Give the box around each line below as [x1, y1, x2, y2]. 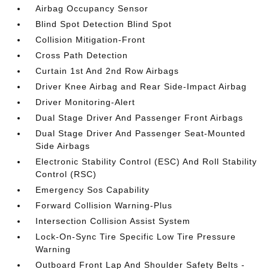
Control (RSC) [35, 169, 97, 179]
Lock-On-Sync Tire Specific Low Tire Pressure [35, 232, 237, 241]
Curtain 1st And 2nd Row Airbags [35, 66, 180, 76]
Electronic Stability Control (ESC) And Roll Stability [35, 157, 258, 166]
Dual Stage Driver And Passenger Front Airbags [35, 113, 244, 122]
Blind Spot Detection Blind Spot [35, 19, 172, 29]
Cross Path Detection [35, 50, 128, 60]
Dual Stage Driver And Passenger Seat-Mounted [35, 128, 246, 138]
